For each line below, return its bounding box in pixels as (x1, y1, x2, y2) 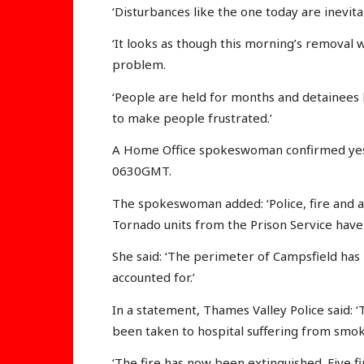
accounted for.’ (112, 269, 195, 286)
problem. (112, 56, 166, 73)
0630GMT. (112, 162, 171, 180)
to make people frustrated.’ (112, 109, 272, 126)
